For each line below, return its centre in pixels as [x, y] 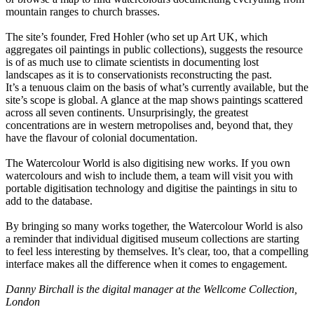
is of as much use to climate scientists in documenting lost [132, 62]
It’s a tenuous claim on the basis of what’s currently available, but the [157, 88]
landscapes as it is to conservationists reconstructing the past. [139, 75]
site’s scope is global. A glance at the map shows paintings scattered [154, 100]
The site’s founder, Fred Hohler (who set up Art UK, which [137, 37]
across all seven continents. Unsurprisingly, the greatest [127, 113]
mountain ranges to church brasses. [83, 12]
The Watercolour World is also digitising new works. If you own [148, 163]
